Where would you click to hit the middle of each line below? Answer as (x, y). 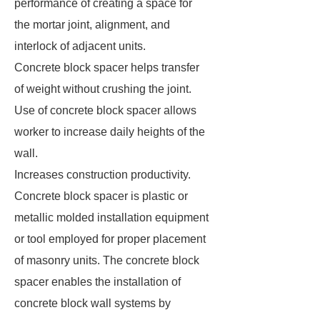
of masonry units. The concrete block (107, 260)
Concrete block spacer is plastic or (101, 196)
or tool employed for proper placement (110, 239)
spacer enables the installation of (97, 282)
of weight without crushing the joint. (103, 89)
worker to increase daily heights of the (110, 132)
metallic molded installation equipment (111, 217)
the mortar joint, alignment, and (92, 25)
